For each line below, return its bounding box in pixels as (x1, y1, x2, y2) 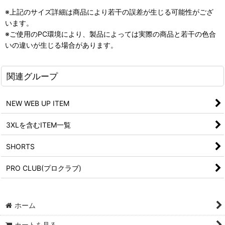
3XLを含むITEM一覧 (6, 120, 71, 129)
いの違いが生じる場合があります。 (5, 40, 118, 49)
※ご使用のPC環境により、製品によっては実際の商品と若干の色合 (5, 29, 216, 38)
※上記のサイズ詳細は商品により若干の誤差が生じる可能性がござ (5, 7, 213, 16)
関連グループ (7, 70, 58, 81)
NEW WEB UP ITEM (6, 98, 69, 107)
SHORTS (6, 142, 35, 151)
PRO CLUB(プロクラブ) (6, 163, 81, 172)
